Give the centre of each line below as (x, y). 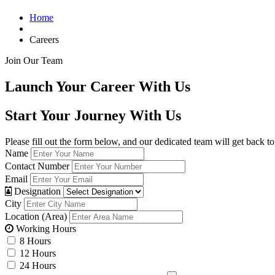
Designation (37, 191)
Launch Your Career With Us (98, 87)
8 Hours (35, 241)
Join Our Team (34, 61)
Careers (44, 40)
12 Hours (38, 253)
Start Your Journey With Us (93, 116)
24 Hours (38, 265)
